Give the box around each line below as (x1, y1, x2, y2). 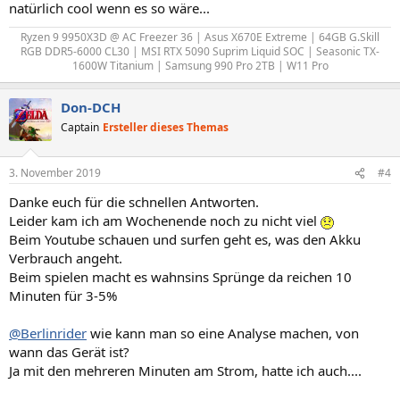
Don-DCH (61, 97, 121, 116)
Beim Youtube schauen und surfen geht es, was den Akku (9, 230, 361, 248)
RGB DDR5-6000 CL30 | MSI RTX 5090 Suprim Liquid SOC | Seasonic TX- (21, 43, 379, 59)
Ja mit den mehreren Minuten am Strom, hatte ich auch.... (9, 362, 362, 379)
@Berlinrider (9, 324, 87, 342)
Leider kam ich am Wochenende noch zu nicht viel (9, 212, 321, 229)
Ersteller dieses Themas (103, 119, 229, 135)
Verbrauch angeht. (9, 249, 122, 267)
